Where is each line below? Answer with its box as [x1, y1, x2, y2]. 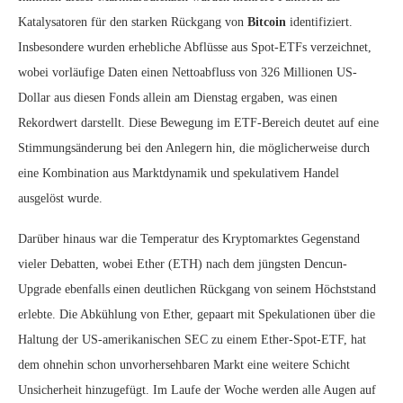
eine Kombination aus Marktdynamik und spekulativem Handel [18, 166, 339, 180]
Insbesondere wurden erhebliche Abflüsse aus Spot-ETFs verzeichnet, [18, 40, 372, 54]
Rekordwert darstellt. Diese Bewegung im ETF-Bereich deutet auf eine [18, 115, 379, 130]
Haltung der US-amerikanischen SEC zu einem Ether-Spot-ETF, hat [18, 332, 366, 346]
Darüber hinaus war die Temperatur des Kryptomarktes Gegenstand [18, 231, 360, 246]
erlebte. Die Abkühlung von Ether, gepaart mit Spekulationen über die [18, 307, 375, 321]
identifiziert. [286, 14, 353, 29]
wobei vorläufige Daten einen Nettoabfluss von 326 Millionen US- [18, 65, 357, 79]
